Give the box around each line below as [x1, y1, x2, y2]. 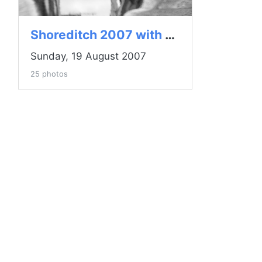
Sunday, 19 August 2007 [30, 50, 146, 63]
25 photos [30, 70, 68, 79]
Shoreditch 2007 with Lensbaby [165, 27, 175, 43]
